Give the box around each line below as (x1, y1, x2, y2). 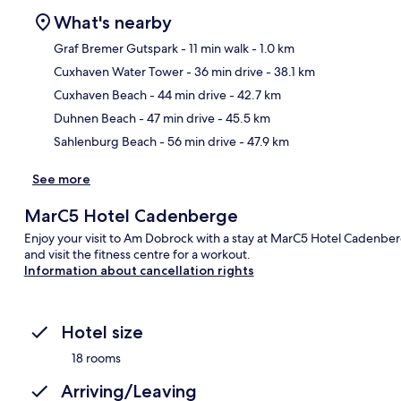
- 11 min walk (178, 39, 249, 56)
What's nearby (54, 11, 172, 33)
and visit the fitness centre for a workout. (23, 245, 251, 262)
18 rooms (72, 349, 121, 366)
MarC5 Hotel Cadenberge (23, 204, 238, 226)
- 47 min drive (136, 109, 215, 126)
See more (32, 170, 90, 187)
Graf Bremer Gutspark (54, 39, 178, 56)
